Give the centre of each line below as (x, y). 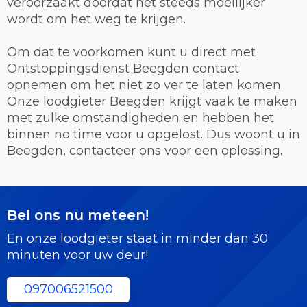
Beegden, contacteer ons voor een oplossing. (145, 150)
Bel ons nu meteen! (78, 215)
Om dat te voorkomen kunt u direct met (131, 52)
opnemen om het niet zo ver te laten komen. (145, 85)
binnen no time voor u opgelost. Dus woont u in (153, 134)
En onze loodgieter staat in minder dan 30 (137, 238)
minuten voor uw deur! (77, 255)
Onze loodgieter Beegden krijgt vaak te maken (152, 101)
